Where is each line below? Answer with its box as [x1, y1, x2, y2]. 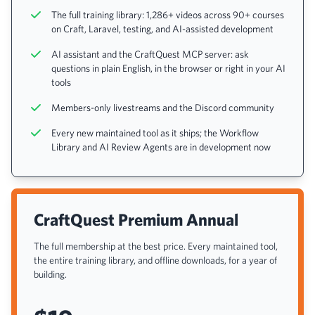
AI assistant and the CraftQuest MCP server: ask [51, 49, 249, 60]
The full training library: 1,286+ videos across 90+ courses [51, 9, 284, 20]
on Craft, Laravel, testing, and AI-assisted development [51, 23, 274, 34]
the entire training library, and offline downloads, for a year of [34, 255, 277, 266]
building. [34, 269, 67, 280]
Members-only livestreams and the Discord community [51, 102, 274, 113]
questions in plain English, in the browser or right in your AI [51, 63, 285, 74]
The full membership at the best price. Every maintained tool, [34, 240, 278, 252]
